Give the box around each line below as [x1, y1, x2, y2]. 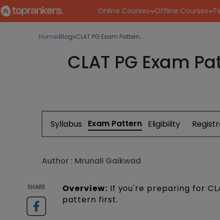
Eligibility [147, 118, 180, 130]
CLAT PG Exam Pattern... [75, 32, 144, 41]
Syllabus [50, 118, 82, 130]
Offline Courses [154, 6, 208, 16]
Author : [41, 155, 73, 167]
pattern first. [62, 194, 123, 206]
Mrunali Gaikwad [74, 155, 141, 167]
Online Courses [98, 6, 150, 16]
